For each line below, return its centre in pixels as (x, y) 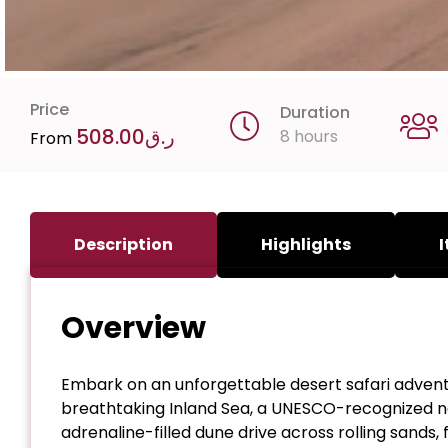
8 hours (309, 137)
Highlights (306, 245)
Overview (133, 328)
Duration (315, 113)
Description (123, 245)
